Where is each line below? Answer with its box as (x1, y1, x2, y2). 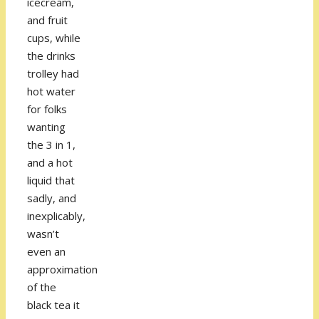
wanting (27, 120, 66, 135)
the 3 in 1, (27, 137, 75, 152)
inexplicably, (27, 209, 85, 224)
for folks (27, 102, 67, 117)
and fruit (27, 13, 68, 28)
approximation (27, 262, 98, 277)
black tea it (27, 298, 80, 313)
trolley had (27, 66, 79, 81)
